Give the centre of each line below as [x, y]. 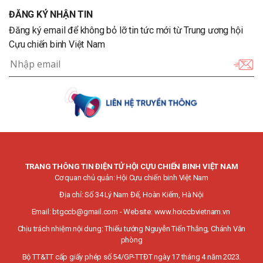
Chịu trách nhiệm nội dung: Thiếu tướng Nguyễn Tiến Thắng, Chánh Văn [131, 229]
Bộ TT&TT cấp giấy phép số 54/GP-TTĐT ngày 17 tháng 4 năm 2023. [131, 257]
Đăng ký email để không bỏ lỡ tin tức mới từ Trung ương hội [126, 31]
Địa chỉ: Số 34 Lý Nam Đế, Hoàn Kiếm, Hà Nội [131, 195]
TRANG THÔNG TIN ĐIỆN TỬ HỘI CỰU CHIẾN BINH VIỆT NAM [131, 167]
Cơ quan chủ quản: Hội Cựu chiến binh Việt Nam [131, 178]
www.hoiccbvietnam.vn [192, 212]
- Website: [136, 212]
